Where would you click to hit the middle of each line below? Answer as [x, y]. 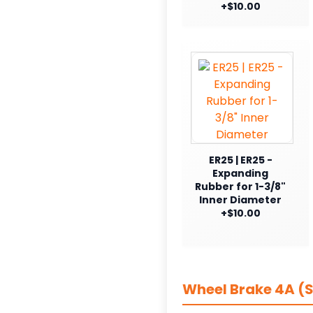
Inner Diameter [240, 199]
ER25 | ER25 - [240, 160]
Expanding [240, 173]
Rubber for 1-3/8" [240, 186]
